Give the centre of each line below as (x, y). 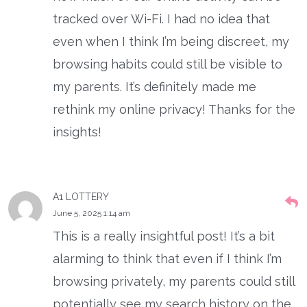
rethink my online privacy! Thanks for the (174, 109)
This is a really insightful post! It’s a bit (164, 236)
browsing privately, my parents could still (174, 281)
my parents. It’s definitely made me (155, 86)
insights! (77, 132)
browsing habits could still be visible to (168, 64)
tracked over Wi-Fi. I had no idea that (161, 19)
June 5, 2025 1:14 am (91, 213)
